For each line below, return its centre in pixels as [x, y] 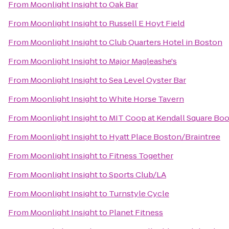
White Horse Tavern [146, 99]
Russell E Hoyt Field [147, 23]
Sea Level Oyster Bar [147, 80]
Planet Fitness [136, 212]
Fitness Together [141, 156]
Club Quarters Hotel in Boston [166, 42]
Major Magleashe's [143, 61]
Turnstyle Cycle [139, 193]
